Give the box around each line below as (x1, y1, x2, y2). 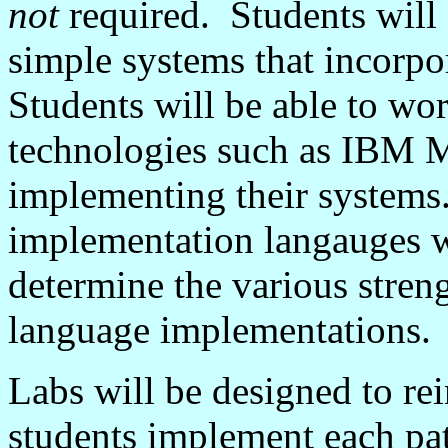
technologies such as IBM (8, 128, 425, 171)
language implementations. (8, 308, 431, 351)
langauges (264, 218, 421, 261)
